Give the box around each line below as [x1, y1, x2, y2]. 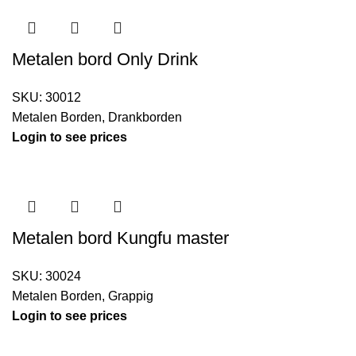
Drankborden [108, 110, 182, 125]
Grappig [108, 289, 153, 304]
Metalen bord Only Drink [12, 49, 198, 70]
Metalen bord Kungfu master [12, 228, 229, 249]
